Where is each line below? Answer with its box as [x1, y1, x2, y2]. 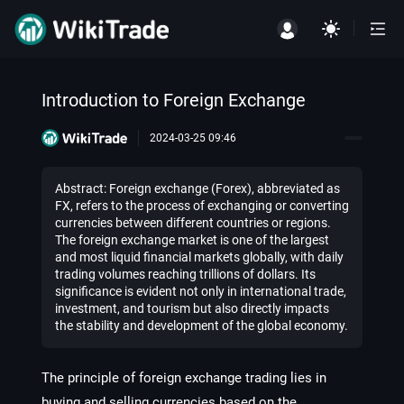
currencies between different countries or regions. [55, 216, 331, 230]
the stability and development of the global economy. [55, 318, 348, 333]
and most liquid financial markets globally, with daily [55, 250, 344, 264]
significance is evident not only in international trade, [55, 284, 346, 298]
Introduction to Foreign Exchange [41, 89, 306, 111]
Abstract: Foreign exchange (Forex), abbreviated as [55, 181, 340, 196]
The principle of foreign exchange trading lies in [41, 370, 326, 386]
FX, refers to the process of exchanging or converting [55, 198, 349, 213]
